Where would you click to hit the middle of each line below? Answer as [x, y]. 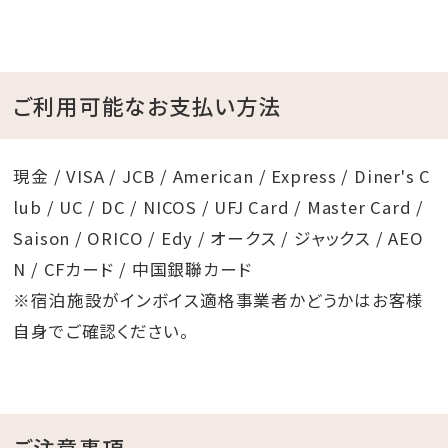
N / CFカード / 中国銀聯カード [133, 269]
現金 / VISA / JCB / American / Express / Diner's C [222, 176]
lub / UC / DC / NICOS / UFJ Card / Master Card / [219, 207]
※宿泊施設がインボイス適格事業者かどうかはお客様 [219, 300]
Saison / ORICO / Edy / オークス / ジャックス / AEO [218, 238]
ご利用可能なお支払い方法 [147, 105]
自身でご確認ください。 [102, 331]
